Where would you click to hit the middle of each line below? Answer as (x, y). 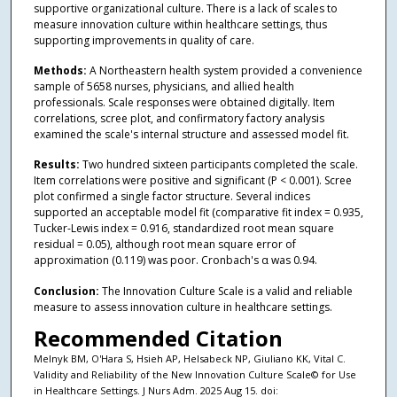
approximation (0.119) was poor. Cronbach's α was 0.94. (175, 261)
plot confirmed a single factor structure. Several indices (171, 197)
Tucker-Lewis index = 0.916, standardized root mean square (183, 229)
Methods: (61, 71)
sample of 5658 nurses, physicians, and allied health (163, 87)
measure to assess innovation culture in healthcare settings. (183, 307)
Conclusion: (67, 291)
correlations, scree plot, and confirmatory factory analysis (179, 119)
